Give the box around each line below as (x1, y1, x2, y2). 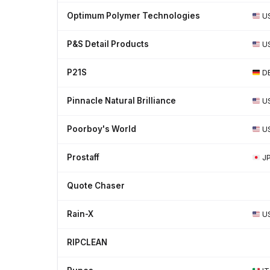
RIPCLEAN (66, 237, 107, 247)
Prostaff (66, 152, 99, 162)
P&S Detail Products (66, 39, 149, 49)
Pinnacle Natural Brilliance (66, 96, 176, 105)
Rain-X (66, 209, 93, 219)
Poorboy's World (66, 124, 136, 134)
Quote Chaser (66, 181, 125, 190)
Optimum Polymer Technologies (66, 11, 200, 20)
